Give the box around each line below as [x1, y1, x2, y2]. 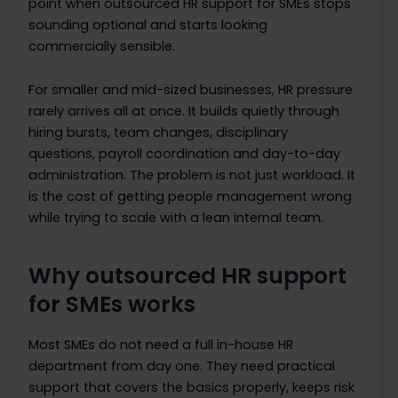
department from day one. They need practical [28, 357, 336, 376]
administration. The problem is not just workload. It [28, 166, 356, 185]
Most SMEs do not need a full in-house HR [28, 336, 294, 354]
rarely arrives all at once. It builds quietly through [28, 102, 340, 121]
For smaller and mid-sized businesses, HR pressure [28, 81, 354, 99]
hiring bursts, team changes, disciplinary [28, 123, 289, 142]
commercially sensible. [28, 36, 176, 55]
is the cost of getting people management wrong [28, 187, 353, 206]
